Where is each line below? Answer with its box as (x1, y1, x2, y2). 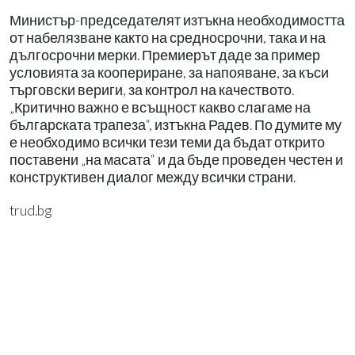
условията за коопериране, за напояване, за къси (10, 63, 329, 81)
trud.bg (10, 201, 52, 219)
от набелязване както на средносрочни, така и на (10, 29, 326, 46)
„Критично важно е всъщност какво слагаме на (10, 98, 311, 116)
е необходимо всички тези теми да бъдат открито (10, 133, 325, 151)
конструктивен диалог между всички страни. (10, 168, 296, 185)
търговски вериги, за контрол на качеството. (10, 81, 294, 98)
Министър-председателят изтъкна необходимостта (10, 11, 345, 29)
